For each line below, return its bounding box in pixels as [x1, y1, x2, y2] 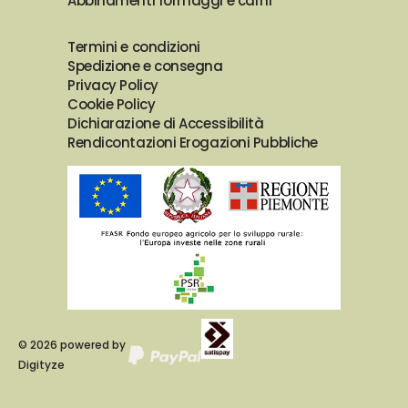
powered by [57, 336, 126, 352]
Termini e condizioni [67, 36, 200, 56]
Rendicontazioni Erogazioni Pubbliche [67, 132, 318, 152]
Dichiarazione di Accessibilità [67, 113, 264, 133]
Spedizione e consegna [67, 56, 223, 76]
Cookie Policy [67, 94, 156, 114]
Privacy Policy [67, 75, 158, 95]
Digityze [18, 356, 65, 372]
